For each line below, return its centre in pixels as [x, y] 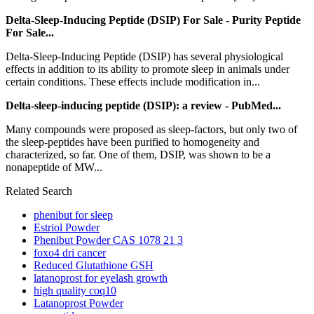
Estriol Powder [67, 227]
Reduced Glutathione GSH [94, 265]
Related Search [39, 191]
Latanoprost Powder [78, 303]
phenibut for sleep [73, 214]
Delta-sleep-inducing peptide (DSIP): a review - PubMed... [143, 105]
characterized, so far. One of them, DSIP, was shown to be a [138, 154]
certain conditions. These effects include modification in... [133, 81]
